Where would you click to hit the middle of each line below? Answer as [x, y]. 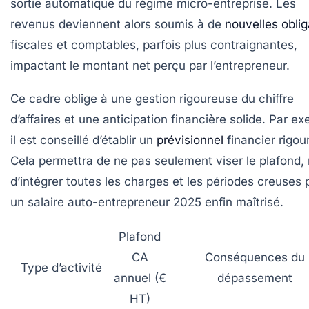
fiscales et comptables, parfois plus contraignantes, [154, 45]
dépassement [255, 278]
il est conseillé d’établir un [83, 140]
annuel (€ [140, 278]
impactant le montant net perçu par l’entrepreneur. [150, 66]
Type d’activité [61, 268]
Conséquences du [255, 258]
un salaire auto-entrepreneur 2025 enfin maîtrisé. [147, 202]
